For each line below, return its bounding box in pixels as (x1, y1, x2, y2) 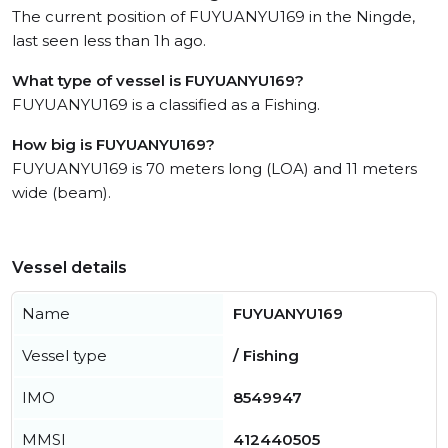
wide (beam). (12, 183, 111, 202)
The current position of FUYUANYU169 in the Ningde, (12, 7, 415, 26)
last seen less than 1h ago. (12, 31, 206, 50)
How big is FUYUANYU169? (12, 135, 215, 154)
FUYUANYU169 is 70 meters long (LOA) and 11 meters (12, 159, 417, 178)
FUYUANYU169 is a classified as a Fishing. (12, 95, 320, 114)
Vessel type (22, 346, 107, 365)
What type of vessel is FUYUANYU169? (12, 71, 304, 90)
